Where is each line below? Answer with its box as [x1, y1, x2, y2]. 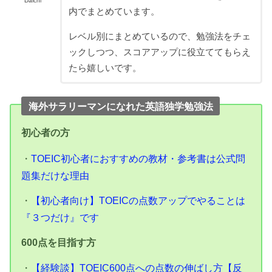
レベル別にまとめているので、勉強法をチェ [68, 31, 251, 41]
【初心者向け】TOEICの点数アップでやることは [31, 194, 246, 206]
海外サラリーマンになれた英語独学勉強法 [28, 100, 213, 112]
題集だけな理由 [21, 169, 90, 181]
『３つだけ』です [21, 211, 100, 223]
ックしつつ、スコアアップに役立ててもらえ [68, 47, 251, 57]
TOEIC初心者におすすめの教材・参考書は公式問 [31, 152, 246, 164]
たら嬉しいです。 [68, 63, 141, 73]
